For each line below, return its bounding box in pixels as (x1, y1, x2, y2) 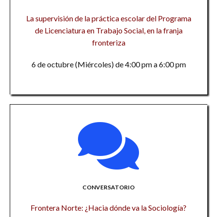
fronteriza (92, 38, 125, 47)
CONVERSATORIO (82, 184, 135, 191)
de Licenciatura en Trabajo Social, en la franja (34, 26, 183, 35)
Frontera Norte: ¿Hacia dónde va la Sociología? (31, 203, 186, 212)
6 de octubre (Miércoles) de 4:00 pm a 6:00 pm (31, 60, 186, 69)
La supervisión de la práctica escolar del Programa (26, 14, 191, 23)
